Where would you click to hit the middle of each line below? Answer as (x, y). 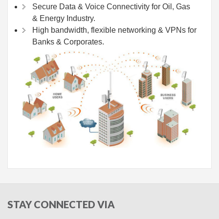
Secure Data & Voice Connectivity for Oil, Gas (111, 7)
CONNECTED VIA (73, 204)
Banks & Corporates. (68, 42)
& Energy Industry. (64, 19)
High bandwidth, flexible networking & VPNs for (114, 30)
